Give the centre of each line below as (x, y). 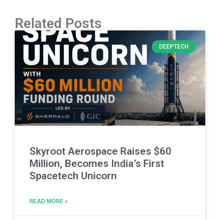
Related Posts (58, 23)
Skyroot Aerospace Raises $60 (100, 151)
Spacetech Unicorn (73, 176)
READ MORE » (49, 201)
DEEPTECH (174, 46)
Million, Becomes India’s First (97, 163)
